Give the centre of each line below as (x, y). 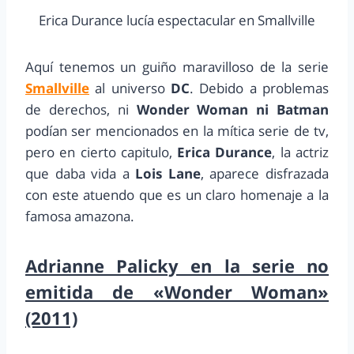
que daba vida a (81, 174)
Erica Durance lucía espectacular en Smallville (177, 21)
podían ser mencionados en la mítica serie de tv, (177, 131)
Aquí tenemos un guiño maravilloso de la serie (177, 67)
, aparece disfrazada (265, 174)
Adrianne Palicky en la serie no (177, 266)
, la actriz (301, 153)
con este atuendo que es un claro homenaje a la (177, 195)
